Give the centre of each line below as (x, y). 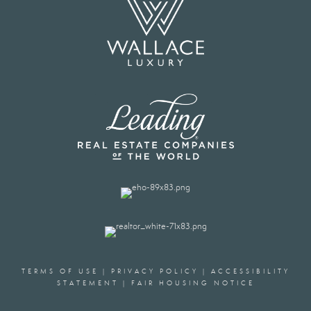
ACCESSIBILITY (250, 272)
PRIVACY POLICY (154, 272)
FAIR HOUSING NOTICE (193, 284)
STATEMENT (87, 284)
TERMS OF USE (60, 272)
